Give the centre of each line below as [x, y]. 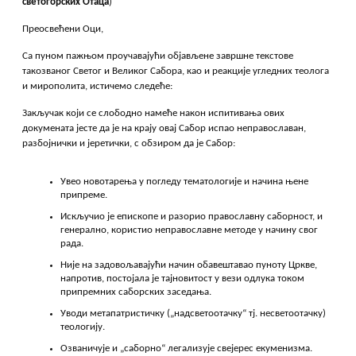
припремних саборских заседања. [136, 292]
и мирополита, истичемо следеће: [98, 87]
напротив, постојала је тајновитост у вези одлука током [183, 279]
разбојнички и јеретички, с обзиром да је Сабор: [129, 144]
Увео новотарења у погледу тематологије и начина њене [185, 182]
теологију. [83, 327]
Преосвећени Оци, [63, 29]
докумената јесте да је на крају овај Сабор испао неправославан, [164, 129]
